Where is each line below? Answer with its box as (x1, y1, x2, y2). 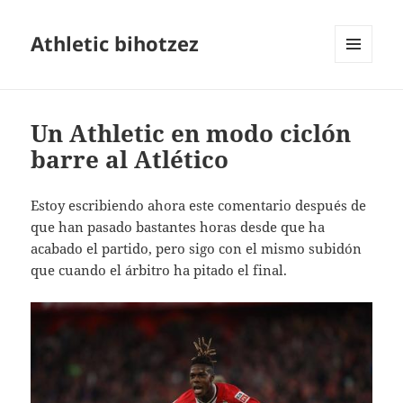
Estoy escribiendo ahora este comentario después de (31, 196, 367, 215)
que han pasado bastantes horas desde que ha (31, 218, 326, 237)
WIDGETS (335, 93, 386, 109)
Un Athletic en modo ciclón (31, 117, 352, 150)
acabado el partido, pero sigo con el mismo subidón (31, 239, 363, 258)
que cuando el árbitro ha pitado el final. (31, 261, 288, 280)
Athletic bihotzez (31, 30, 200, 58)
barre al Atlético (31, 143, 229, 176)
